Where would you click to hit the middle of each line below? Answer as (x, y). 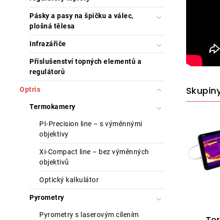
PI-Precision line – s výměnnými (91, 124)
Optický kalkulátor (69, 180)
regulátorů (47, 72)
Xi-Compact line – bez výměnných (94, 152)
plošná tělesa (52, 26)
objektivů (54, 162)
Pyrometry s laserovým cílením (89, 215)
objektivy (54, 134)
